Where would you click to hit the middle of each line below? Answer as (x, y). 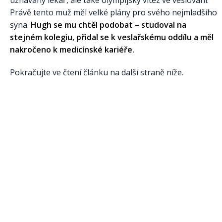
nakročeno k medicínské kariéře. (72, 50)
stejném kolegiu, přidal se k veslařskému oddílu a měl (112, 37)
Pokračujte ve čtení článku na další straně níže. (97, 73)
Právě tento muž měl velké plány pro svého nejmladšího (113, 13)
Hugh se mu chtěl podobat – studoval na (109, 25)
